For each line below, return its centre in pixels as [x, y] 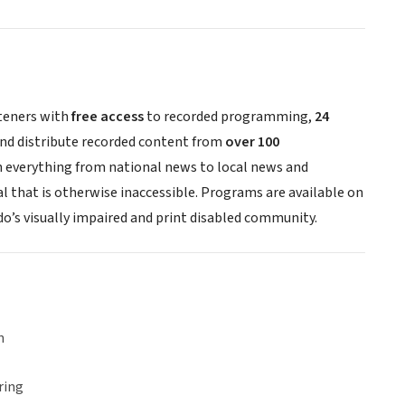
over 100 [252, 142]
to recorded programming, [228, 117]
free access [106, 117]
